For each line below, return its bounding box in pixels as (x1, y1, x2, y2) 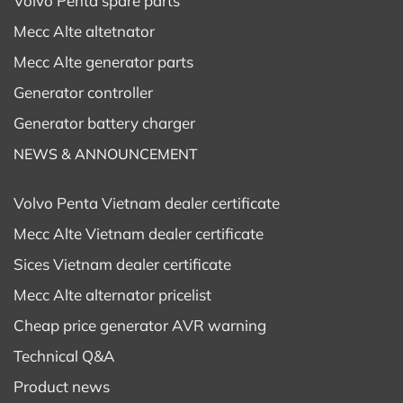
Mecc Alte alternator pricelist (13, 284, 211, 304)
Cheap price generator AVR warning (13, 315, 266, 335)
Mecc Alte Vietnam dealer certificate (13, 223, 264, 243)
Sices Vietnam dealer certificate (13, 254, 231, 273)
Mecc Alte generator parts (13, 52, 193, 72)
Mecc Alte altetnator (13, 22, 155, 41)
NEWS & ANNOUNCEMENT (13, 145, 198, 164)
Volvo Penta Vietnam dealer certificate (13, 193, 280, 212)
